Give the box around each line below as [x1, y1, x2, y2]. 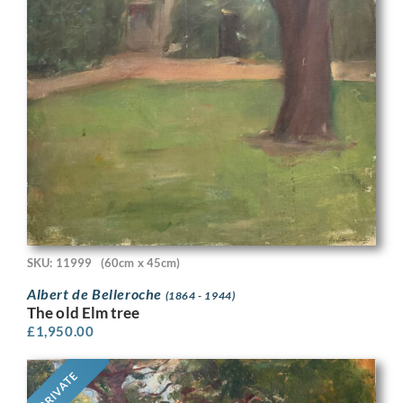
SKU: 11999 [27, 255, 92, 270]
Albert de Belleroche [27, 285, 166, 303]
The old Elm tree [27, 303, 140, 323]
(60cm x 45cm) [101, 255, 181, 270]
